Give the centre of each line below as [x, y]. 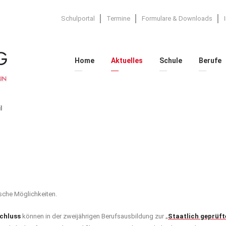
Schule [171, 60]
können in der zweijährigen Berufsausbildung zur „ [94, 216]
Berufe [210, 60]
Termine [118, 18]
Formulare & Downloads [177, 18]
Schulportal [78, 18]
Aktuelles [127, 60]
